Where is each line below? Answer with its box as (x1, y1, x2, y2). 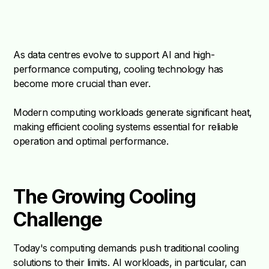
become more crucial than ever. (13, 77, 151, 90)
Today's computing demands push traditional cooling (13, 242, 239, 255)
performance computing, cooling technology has (13, 63, 223, 76)
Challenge (13, 208, 102, 232)
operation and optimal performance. (13, 135, 169, 148)
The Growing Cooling (13, 185, 196, 209)
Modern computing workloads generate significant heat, (13, 106, 252, 119)
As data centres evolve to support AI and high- (13, 49, 215, 61)
